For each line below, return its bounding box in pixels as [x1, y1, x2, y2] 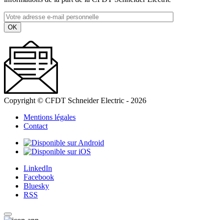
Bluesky [24, 181, 49, 190]
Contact [24, 121, 48, 130]
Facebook [24, 172, 54, 181]
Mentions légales [24, 112, 76, 121]
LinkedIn [24, 164, 52, 172]
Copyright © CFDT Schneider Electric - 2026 [4, 96, 146, 105]
